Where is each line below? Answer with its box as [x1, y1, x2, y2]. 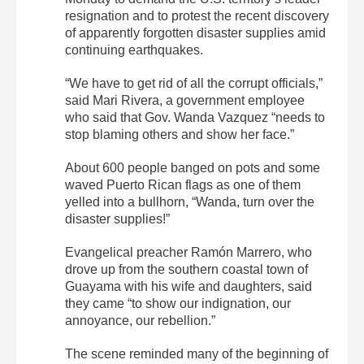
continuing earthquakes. [65, 42, 203, 57]
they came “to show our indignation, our [65, 296, 291, 310]
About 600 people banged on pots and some [65, 160, 320, 175]
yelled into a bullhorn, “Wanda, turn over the [65, 194, 314, 209]
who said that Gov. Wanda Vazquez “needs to [65, 110, 325, 124]
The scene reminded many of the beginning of [65, 346, 328, 361]
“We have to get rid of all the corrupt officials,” [65, 76, 323, 90]
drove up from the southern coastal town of [65, 262, 308, 276]
